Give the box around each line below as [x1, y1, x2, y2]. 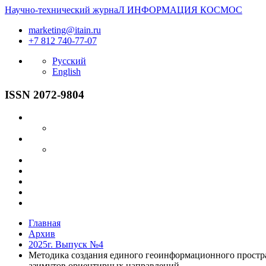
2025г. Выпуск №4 [28, 239, 103, 250]
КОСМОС [200, 5, 242, 15]
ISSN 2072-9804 [5, 88, 84, 101]
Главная [28, 218, 61, 229]
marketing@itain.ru [28, 25, 101, 35]
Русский [52, 56, 86, 66]
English [52, 66, 81, 77]
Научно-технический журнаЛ [5, 5, 125, 15]
